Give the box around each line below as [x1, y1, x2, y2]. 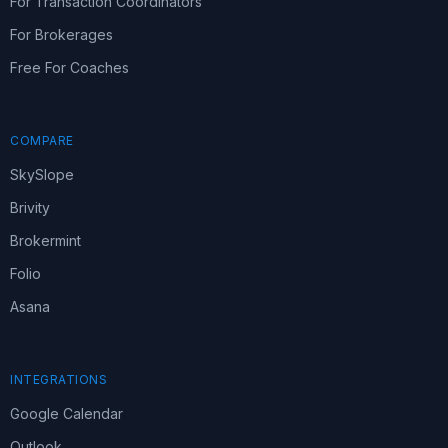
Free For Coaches [10, 59, 129, 76]
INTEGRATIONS [10, 372, 107, 387]
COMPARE [10, 133, 74, 148]
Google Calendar [10, 405, 123, 422]
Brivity [10, 199, 50, 216]
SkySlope [10, 166, 74, 183]
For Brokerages [10, 26, 113, 43]
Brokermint [10, 232, 81, 249]
